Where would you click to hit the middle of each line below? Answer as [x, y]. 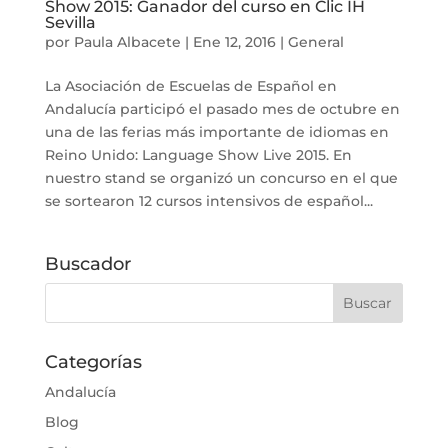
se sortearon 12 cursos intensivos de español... [208, 201]
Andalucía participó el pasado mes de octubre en [222, 109]
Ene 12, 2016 [234, 42]
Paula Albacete [127, 42]
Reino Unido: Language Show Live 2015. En [198, 155]
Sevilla [70, 23]
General [315, 42]
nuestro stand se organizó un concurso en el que [221, 178]
